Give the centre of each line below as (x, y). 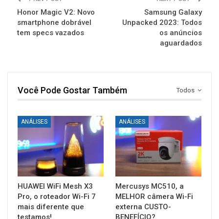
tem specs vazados (51, 33)
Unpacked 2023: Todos (162, 22)
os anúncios (181, 33)
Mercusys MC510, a (150, 186)
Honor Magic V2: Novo (56, 12)
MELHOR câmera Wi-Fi (154, 196)
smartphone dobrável (54, 22)
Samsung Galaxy (173, 12)
